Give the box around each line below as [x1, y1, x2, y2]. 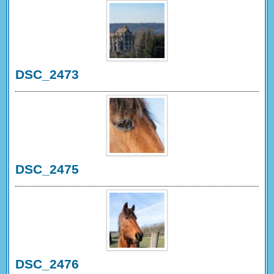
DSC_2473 [15, 67, 79, 81]
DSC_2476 [15, 257, 79, 271]
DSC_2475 [15, 162, 79, 176]
